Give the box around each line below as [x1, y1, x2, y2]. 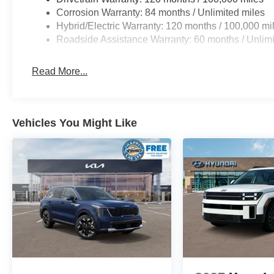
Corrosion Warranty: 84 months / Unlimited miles [56, 7, 265, 18]
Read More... [32, 65, 88, 76]
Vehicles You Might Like [12, 116, 137, 129]
